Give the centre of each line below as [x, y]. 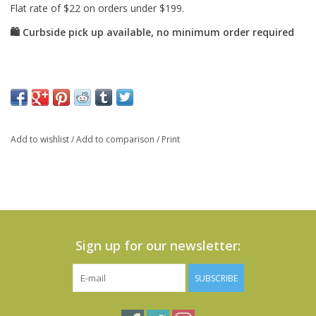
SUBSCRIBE [216, 279]
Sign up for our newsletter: [158, 246]
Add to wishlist [41, 140]
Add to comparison [116, 140]
